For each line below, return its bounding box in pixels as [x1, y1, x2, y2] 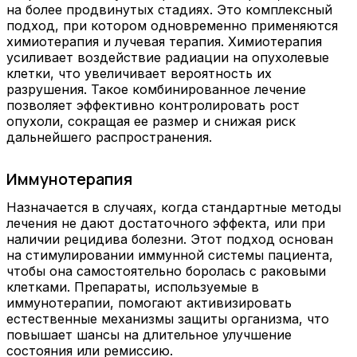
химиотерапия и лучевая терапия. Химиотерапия [6, 33, 322, 49]
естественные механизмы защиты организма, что [6, 311, 329, 328]
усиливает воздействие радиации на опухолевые [6, 49, 329, 65]
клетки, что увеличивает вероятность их [6, 65, 272, 81]
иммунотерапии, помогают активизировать [6, 295, 292, 312]
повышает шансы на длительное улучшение [6, 327, 292, 343]
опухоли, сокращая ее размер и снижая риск [6, 112, 296, 129]
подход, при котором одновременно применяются [6, 17, 338, 33]
